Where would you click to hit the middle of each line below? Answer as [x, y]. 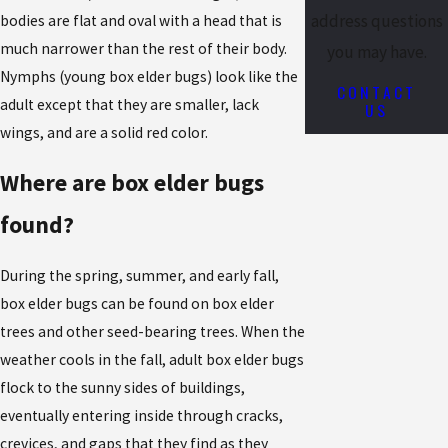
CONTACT [376, 91]
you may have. [376, 52]
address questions [376, 21]
